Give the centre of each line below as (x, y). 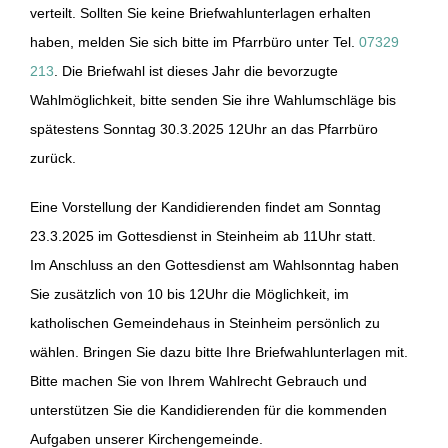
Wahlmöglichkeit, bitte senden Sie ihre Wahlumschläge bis (212, 100)
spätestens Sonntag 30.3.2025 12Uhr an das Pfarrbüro (203, 129)
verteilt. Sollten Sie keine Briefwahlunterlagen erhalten (200, 13)
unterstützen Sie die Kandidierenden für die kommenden (208, 410)
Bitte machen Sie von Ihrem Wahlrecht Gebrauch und (198, 381)
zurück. (52, 158)
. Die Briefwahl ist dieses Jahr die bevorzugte (195, 71)
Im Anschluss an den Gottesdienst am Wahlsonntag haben (214, 265)
